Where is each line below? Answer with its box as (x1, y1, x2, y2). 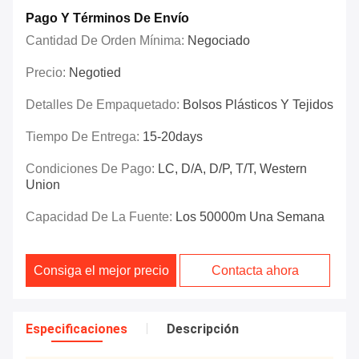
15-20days (143, 130, 203, 144)
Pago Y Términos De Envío (26, 11, 189, 26)
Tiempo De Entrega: (26, 130, 143, 144)
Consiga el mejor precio (33, 264, 169, 278)
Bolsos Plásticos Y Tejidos (183, 98, 333, 112)
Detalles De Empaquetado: (26, 98, 183, 112)
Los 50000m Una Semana (175, 210, 325, 224)
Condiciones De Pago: (26, 162, 158, 176)
